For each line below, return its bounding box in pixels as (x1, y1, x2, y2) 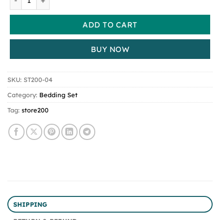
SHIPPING (13, 200, 48, 209)
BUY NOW (90, 44, 130, 54)
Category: (7, 91, 39, 99)
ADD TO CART (82, 19, 137, 29)
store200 (22, 106, 49, 114)
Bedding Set (39, 91, 78, 99)
